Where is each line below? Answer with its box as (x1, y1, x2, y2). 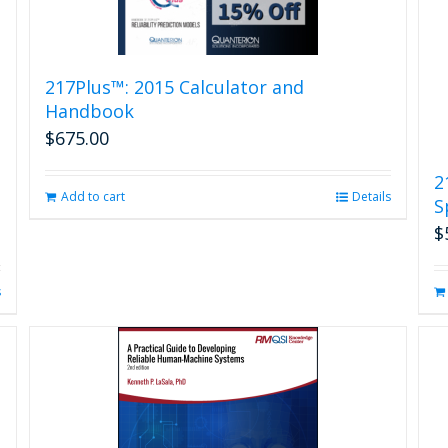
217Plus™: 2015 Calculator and (44, 74, 304, 99)
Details (351, 187, 391, 205)
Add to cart (60, 187, 125, 205)
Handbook (44, 98, 134, 123)
